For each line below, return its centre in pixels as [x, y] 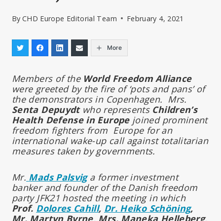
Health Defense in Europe [71, 120]
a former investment [132, 177]
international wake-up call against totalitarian [110, 140]
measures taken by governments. [84, 151]
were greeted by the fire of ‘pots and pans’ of [109, 89]
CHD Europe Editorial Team [69, 18]
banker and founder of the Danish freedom [105, 187]
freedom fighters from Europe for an [92, 130]
